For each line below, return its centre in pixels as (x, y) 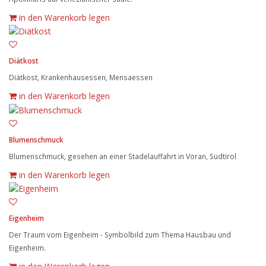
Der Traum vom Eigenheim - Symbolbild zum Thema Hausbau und (120, 234)
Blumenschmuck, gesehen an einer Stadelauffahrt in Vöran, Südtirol (123, 156)
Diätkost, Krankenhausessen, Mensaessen (81, 77)
